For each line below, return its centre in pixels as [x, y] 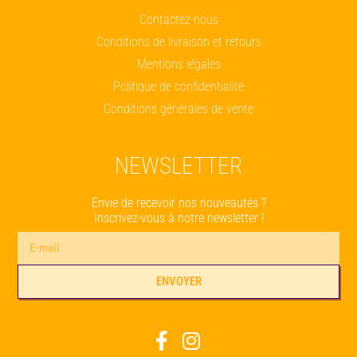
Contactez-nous [178, 20]
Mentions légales [178, 65]
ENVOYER [178, 282]
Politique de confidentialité [178, 87]
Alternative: [46, 307]
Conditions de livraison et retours [178, 42]
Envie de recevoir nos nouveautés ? [178, 203]
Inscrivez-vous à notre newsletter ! [178, 218]
